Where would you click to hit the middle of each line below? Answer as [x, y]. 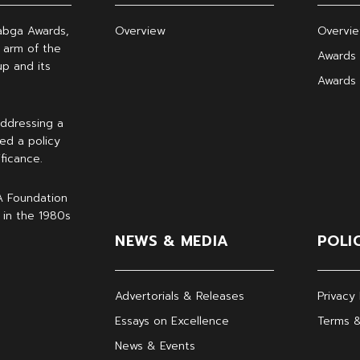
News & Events [155, 346]
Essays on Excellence [172, 321]
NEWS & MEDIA [172, 241]
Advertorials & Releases [180, 296]
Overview [141, 31]
